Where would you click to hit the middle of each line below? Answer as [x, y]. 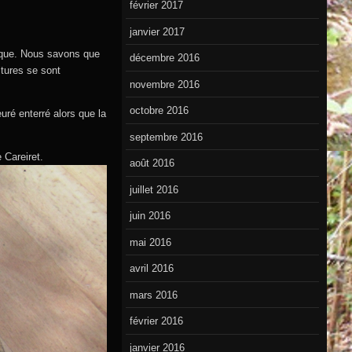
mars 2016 [154, 295]
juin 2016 [150, 216]
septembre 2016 [167, 137]
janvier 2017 [158, 31]
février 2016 [157, 321]
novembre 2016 [165, 84]
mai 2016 [151, 242]
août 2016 [152, 163]
